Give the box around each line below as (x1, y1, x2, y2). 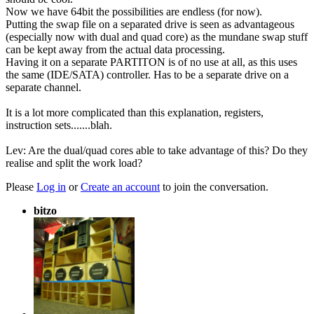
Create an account (81, 180, 160, 193)
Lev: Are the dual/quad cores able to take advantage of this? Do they (6, 144, 308, 156)
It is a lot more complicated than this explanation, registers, (6, 106, 264, 118)
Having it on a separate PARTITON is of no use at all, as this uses (6, 55, 297, 68)
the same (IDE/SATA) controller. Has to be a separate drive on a (6, 68, 289, 81)
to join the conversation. (160, 180, 268, 193)
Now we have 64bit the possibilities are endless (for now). (6, 5, 262, 18)
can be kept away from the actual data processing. (6, 43, 225, 55)
